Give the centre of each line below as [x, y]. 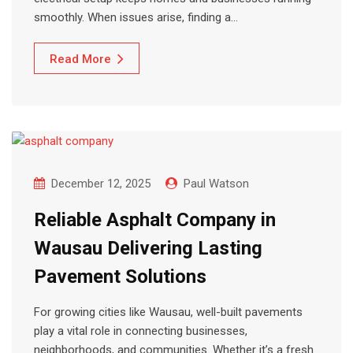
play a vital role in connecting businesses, [141, 331]
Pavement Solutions [120, 277]
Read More [80, 59]
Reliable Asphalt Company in [155, 220]
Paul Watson [216, 184]
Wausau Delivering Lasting [148, 249]
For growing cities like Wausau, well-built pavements [168, 312]
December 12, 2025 [101, 184]
